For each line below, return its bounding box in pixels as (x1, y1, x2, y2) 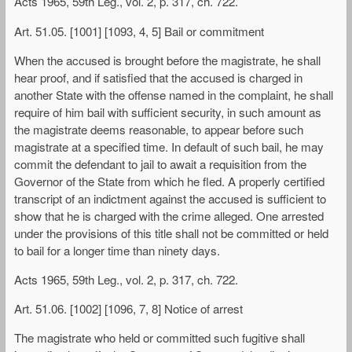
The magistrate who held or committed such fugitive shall (14, 329, 305, 346)
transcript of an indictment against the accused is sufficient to (14, 189, 326, 207)
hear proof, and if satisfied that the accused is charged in (14, 68, 302, 86)
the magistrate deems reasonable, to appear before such (14, 120, 303, 137)
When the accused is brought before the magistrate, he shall (14, 51, 321, 68)
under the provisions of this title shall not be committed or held (14, 224, 328, 241)
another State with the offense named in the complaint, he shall (14, 86, 333, 103)
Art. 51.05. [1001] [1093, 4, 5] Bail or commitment (14, 22, 264, 39)
